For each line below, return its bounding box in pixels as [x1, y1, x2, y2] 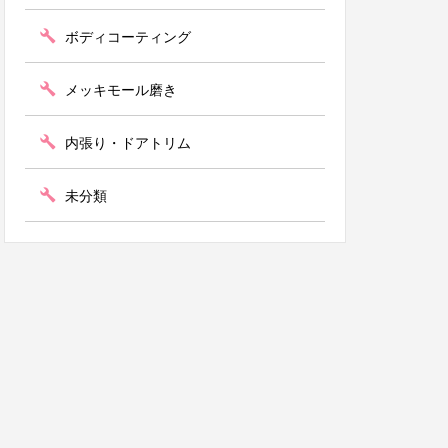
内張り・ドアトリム [65, 134, 191, 152]
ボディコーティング [65, 28, 191, 46]
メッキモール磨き [65, 81, 177, 99]
